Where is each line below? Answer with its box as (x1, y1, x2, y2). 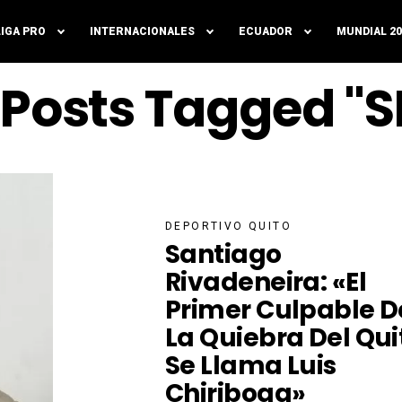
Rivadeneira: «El (165, 264, 367, 300)
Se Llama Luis (165, 347, 336, 383)
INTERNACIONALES (90, 25, 195, 38)
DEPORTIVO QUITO (165, 219, 292, 232)
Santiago (165, 236, 282, 272)
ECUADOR (239, 25, 293, 38)
